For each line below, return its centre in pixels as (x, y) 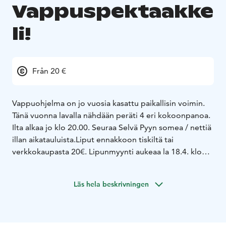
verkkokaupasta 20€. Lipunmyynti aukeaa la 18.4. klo (107, 152)
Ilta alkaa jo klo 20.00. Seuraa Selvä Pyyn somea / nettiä (112, 128)
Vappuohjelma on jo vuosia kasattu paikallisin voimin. (108, 103)
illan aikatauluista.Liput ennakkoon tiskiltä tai (93, 140)
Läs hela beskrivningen (111, 184)
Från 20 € (49, 71)
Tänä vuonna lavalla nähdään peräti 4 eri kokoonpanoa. (111, 116)
